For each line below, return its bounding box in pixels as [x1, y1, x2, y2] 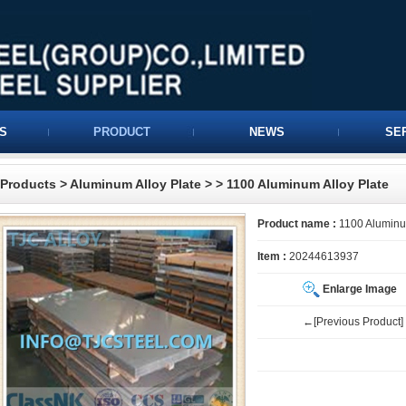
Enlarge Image [323, 283, 397, 295]
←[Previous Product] [303, 315, 403, 328]
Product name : [257, 217, 336, 230]
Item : [257, 250, 286, 263]
